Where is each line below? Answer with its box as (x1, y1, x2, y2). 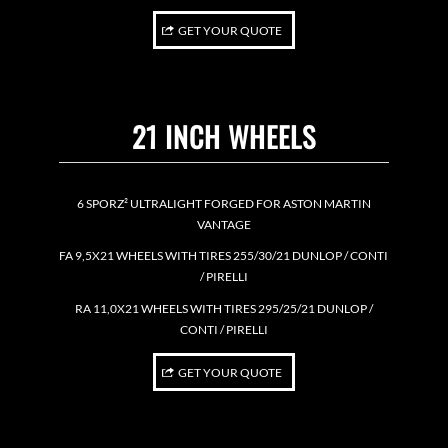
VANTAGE (196, 217, 251, 233)
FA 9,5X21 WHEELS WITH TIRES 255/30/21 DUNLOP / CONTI (59, 248, 389, 264)
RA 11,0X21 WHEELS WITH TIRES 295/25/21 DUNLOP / (74, 300, 373, 316)
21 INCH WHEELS (131, 116, 316, 158)
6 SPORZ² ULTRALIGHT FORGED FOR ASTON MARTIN (76, 196, 371, 212)
